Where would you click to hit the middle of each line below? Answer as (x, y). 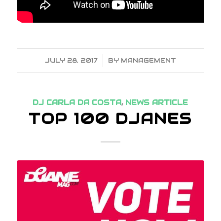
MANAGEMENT (148, 61)
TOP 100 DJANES (110, 119)
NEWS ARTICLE (157, 103)
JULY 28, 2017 (71, 61)
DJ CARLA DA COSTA (77, 103)
